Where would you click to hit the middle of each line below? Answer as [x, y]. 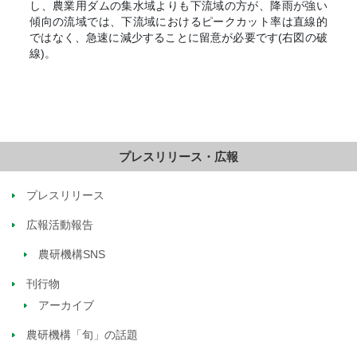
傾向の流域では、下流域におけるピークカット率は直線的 [178, 22]
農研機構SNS [72, 254]
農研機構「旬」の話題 [82, 334]
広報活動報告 [60, 224]
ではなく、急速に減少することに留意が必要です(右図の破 [178, 38]
